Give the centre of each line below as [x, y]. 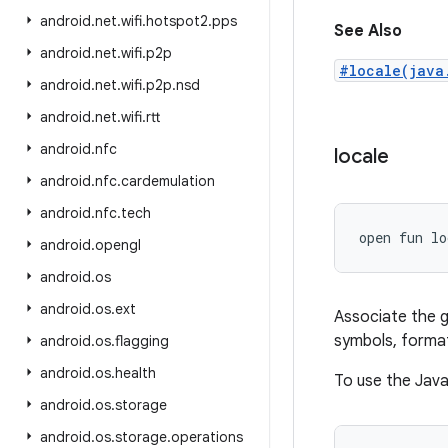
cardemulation [168, 181]
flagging [142, 341]
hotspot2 [177, 21]
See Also [368, 31]
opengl [118, 245]
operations [207, 437]
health [135, 373]
